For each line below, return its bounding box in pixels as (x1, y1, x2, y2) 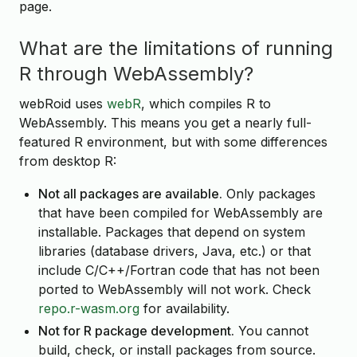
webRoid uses (19, 95, 107, 112)
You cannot (234, 322, 308, 339)
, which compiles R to (141, 95, 271, 112)
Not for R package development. (38, 322, 234, 339)
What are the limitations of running (19, 37, 333, 61)
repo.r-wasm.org (38, 300, 139, 316)
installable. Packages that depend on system (38, 223, 305, 240)
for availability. (139, 300, 229, 316)
